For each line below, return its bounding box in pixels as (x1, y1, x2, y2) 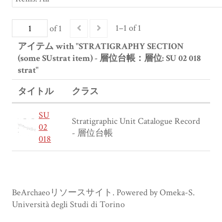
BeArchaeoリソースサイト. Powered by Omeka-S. (12, 187, 195, 199)
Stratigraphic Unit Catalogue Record (72, 115, 200, 127)
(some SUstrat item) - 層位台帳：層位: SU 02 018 (18, 53, 201, 64)
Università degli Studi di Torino (12, 199, 125, 211)
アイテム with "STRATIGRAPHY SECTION (18, 41, 184, 53)
